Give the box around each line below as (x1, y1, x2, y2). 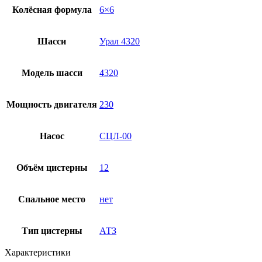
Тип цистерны (21, 225, 82, 236)
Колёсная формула (12, 4, 92, 15)
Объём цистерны (16, 162, 88, 173)
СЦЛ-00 (99, 130, 132, 141)
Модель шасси (21, 67, 82, 78)
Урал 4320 (99, 36, 140, 46)
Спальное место (18, 194, 85, 204)
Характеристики (5, 247, 71, 257)
